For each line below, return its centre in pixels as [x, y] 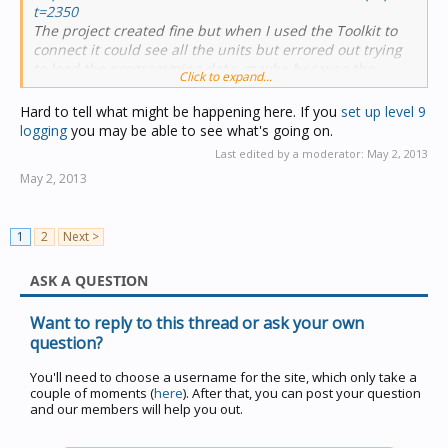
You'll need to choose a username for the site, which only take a [223, 377]
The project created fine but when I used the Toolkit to [215, 30]
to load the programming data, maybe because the [203, 68]
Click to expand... [225, 76]
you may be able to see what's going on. [200, 130]
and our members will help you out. [136, 409]
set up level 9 [383, 111]
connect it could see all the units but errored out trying [217, 49]
